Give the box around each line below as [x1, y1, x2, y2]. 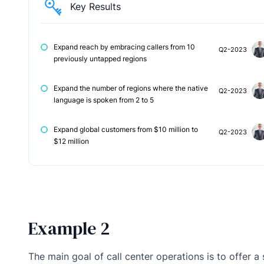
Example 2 [28, 216, 110, 241]
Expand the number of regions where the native [54, 84, 208, 93]
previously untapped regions [54, 54, 147, 64]
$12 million [54, 137, 89, 146]
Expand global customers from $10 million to [54, 125, 198, 134]
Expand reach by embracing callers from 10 [54, 42, 195, 52]
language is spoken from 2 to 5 [54, 95, 154, 105]
